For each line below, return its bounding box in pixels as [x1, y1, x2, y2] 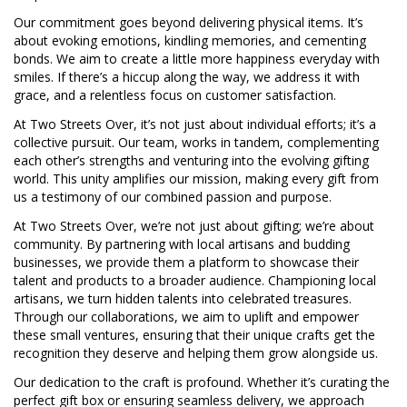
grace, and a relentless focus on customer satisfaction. [14, 86, 336, 104]
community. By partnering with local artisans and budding [14, 235, 350, 253]
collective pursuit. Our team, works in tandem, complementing [14, 134, 379, 152]
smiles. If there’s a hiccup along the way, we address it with [14, 68, 360, 86]
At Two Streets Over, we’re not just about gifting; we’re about [14, 217, 374, 235]
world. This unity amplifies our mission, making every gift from [14, 170, 379, 188]
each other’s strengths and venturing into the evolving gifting [14, 152, 369, 170]
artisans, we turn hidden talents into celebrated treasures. [14, 290, 352, 308]
